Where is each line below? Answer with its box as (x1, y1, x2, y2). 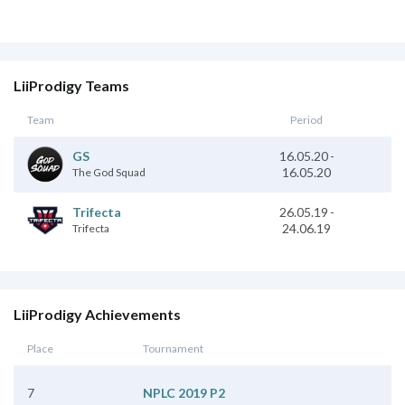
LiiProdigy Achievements (14, 305, 181, 323)
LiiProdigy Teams (14, 76, 129, 94)
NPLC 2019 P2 (143, 384, 225, 400)
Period (290, 112, 323, 127)
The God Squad (72, 165, 146, 180)
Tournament (143, 341, 203, 355)
